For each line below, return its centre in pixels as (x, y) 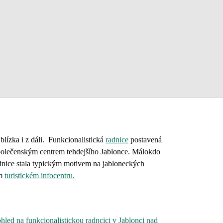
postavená (145, 140)
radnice (117, 140)
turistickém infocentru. (40, 175)
